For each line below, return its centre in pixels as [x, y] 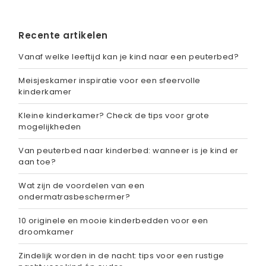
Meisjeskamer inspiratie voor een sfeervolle [110, 80]
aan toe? [37, 161]
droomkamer [46, 232]
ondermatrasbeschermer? [74, 197]
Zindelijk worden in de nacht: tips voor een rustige [121, 255]
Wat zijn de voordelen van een [82, 185]
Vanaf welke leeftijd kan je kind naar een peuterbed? [129, 56]
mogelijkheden [50, 126]
